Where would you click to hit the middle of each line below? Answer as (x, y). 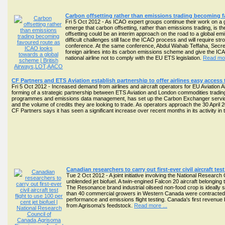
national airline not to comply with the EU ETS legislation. (134, 58)
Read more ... (151, 205)
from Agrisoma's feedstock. (100, 205)
